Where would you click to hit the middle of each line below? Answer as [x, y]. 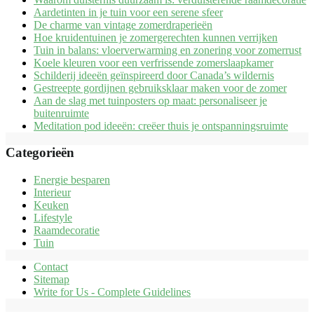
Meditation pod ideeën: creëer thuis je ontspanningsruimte [161, 125]
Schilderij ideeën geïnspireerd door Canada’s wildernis [154, 75]
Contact [51, 267]
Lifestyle [53, 218]
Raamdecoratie [67, 231]
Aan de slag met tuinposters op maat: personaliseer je [150, 100]
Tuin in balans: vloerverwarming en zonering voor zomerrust [168, 50]
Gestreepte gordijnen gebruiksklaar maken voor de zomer [160, 88]
